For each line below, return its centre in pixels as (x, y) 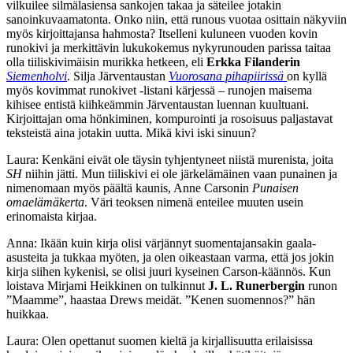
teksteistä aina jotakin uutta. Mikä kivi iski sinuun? (131, 132)
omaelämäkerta (45, 202)
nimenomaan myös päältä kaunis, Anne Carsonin (129, 188)
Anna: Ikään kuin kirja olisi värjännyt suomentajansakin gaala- (161, 243)
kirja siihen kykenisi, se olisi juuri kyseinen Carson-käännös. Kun (169, 271)
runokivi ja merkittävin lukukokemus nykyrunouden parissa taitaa (169, 47)
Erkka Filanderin (253, 61)
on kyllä (307, 76)
